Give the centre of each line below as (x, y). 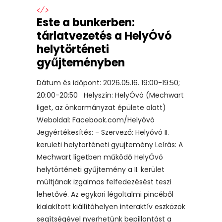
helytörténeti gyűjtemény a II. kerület (101, 169)
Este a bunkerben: (86, 22)
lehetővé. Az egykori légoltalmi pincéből (105, 194)
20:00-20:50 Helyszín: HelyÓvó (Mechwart (110, 95)
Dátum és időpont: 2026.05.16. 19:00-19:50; (108, 83)
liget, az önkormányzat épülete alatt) (101, 107)
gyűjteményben (81, 62)
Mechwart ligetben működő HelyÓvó (100, 157)
